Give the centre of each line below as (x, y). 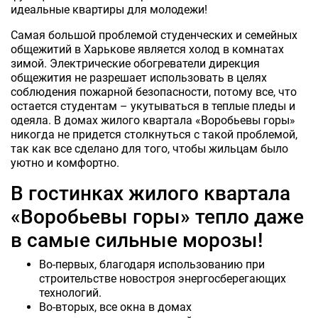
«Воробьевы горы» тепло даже (157, 216)
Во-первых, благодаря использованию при (152, 264)
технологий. (70, 292)
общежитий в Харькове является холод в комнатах (147, 49)
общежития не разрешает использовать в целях (139, 77)
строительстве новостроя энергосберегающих (163, 278)
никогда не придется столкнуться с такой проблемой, (154, 134)
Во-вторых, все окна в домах (115, 307)
